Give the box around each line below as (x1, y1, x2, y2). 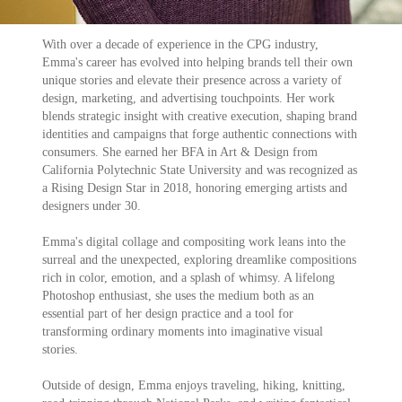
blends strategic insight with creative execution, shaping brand (42, 109, 358, 123)
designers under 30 (42, 199, 138, 213)
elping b (213, 56, 255, 69)
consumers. (42, 145, 103, 159)
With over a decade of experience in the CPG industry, (42, 38, 319, 51)
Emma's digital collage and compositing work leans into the (42, 235, 346, 249)
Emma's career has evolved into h (42, 56, 214, 69)
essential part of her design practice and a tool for (42, 307, 294, 320)
